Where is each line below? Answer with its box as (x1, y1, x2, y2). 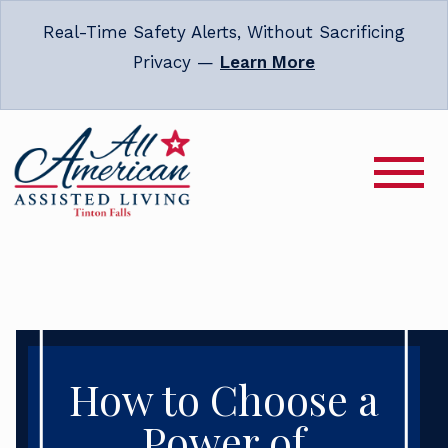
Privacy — (133, 52, 220, 72)
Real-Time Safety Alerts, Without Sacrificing (43, 22, 405, 42)
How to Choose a (69, 372, 379, 427)
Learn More (220, 52, 315, 72)
